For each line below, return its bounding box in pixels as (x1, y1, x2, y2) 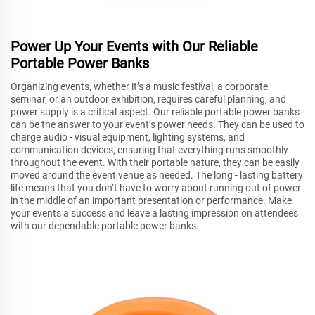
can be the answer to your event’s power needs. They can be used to (11, 119, 304, 131)
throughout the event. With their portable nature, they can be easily (11, 157, 300, 169)
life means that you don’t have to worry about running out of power (11, 182, 301, 194)
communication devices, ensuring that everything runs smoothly (11, 144, 288, 156)
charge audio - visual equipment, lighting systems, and (11, 131, 245, 143)
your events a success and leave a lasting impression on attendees (11, 207, 298, 219)
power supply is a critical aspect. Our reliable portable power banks (11, 106, 300, 118)
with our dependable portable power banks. (11, 220, 199, 232)
